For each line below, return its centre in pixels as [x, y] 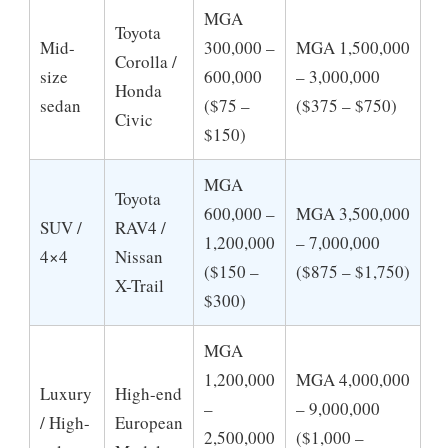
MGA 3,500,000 [353, 214]
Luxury [66, 394]
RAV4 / [140, 228]
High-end [148, 394]
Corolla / [146, 62]
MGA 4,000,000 [353, 380]
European [149, 423]
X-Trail [139, 286]
